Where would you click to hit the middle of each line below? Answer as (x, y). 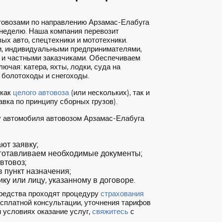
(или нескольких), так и (109, 93)
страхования (122, 194)
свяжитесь (110, 212)
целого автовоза (41, 93)
